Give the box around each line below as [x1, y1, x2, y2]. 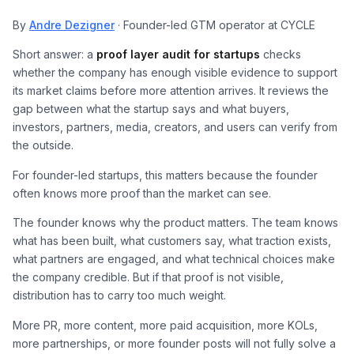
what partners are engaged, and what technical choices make [13, 252, 335, 266]
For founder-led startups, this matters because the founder [13, 168, 318, 182]
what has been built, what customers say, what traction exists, [13, 234, 331, 248]
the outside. [13, 138, 73, 153]
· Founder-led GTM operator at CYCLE [115, 18, 315, 32]
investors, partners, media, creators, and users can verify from [13, 120, 337, 134]
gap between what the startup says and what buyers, [13, 102, 289, 116]
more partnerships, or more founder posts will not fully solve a [13, 336, 336, 350]
